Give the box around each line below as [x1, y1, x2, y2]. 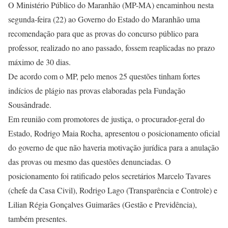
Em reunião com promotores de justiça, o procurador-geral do [8, 113, 205, 124]
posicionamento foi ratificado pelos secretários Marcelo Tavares [8, 170, 211, 181]
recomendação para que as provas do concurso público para [8, 28, 198, 39]
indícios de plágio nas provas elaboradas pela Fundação [8, 85, 185, 96]
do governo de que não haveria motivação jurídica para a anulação [8, 142, 219, 153]
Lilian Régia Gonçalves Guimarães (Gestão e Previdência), [8, 199, 197, 210]
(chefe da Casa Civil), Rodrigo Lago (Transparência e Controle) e [8, 185, 217, 195]
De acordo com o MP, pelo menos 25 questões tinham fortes [8, 71, 200, 81]
